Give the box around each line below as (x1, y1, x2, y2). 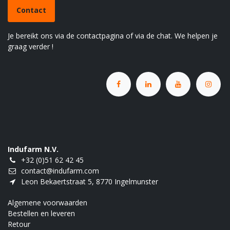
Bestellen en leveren (8, 208, 75, 219)
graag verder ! (8, 42, 53, 51)
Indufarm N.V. (8, 144, 59, 155)
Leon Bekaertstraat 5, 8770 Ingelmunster (21, 177, 158, 187)
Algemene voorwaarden (8, 198, 87, 208)
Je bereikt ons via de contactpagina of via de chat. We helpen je (8, 31, 218, 41)
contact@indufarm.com (21, 166, 99, 176)
